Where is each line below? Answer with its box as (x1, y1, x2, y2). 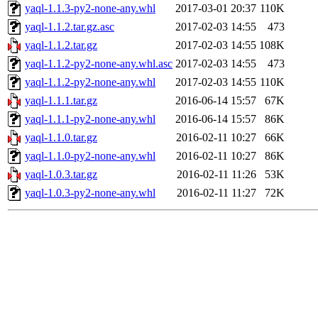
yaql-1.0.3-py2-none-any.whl (25, 187, 155, 199)
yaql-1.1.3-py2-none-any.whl (25, 2, 155, 15)
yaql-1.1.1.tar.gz (25, 94, 97, 107)
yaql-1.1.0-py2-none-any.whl (25, 150, 155, 163)
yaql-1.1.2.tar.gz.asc (25, 21, 114, 33)
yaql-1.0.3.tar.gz (25, 168, 97, 181)
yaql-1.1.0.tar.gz (25, 131, 97, 144)
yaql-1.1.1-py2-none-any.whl (25, 113, 155, 126)
